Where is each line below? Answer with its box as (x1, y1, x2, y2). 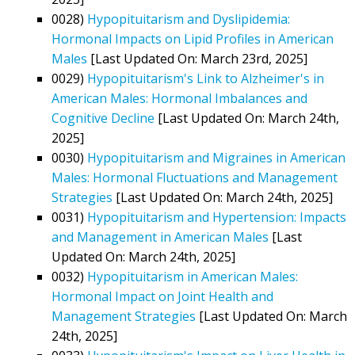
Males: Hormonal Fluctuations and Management (52, 168, 338, 186)
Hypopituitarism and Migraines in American (87, 148, 345, 166)
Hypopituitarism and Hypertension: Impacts (87, 208, 346, 226)
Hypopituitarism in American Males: (87, 267, 298, 285)
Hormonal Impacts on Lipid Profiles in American (52, 29, 334, 48)
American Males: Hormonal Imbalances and (52, 89, 307, 107)
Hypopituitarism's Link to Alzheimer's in (87, 69, 324, 87)
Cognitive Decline (52, 109, 155, 127)
